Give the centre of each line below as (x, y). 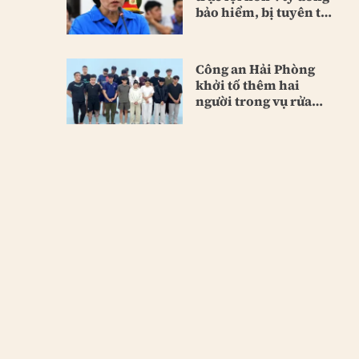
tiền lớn (220, 117)
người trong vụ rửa (253, 101)
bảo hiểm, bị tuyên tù (262, 12)
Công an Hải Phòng (255, 69)
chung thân (231, 28)
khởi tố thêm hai (247, 85)
